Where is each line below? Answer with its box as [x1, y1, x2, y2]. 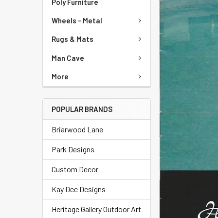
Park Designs [52, 144, 94, 154]
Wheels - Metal [52, 16, 102, 25]
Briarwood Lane [52, 124, 103, 134]
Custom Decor [52, 164, 98, 174]
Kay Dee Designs [52, 184, 106, 194]
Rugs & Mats [52, 35, 93, 44]
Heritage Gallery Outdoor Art [52, 204, 141, 214]
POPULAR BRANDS [52, 104, 112, 113]
